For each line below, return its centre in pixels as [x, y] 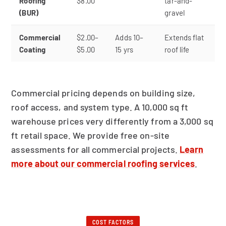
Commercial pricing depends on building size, [103, 93]
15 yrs [124, 49]
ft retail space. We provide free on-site [90, 135]
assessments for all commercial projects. [96, 149]
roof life [177, 49]
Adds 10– [129, 37]
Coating [32, 49]
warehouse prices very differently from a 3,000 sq [112, 121]
